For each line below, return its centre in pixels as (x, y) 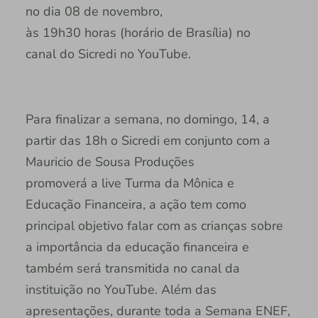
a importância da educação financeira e (137, 247)
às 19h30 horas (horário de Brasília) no (138, 33)
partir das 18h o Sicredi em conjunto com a (148, 141)
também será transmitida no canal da (132, 269)
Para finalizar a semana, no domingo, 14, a (147, 120)
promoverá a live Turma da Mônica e (130, 183)
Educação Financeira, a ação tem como (136, 205)
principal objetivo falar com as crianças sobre (154, 226)
